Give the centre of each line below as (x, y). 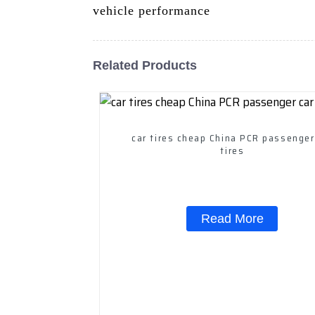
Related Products (145, 65)
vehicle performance (152, 10)
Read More (232, 218)
